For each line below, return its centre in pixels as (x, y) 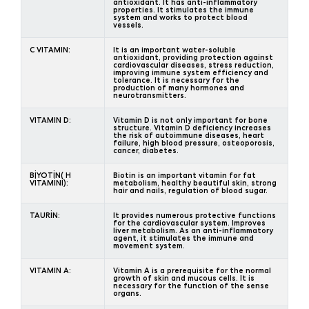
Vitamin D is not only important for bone (190, 120)
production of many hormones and (179, 87)
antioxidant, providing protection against (193, 57)
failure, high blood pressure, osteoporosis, (194, 142)
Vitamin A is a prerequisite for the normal (192, 270)
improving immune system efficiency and (191, 72)
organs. (127, 293)
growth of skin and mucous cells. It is (184, 278)
